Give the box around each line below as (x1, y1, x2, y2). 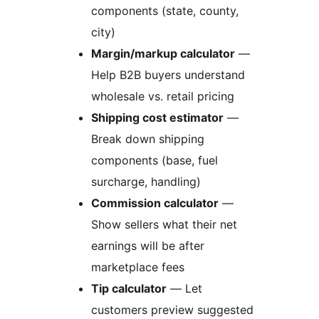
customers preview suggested (91, 303, 253, 318)
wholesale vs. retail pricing (91, 89, 234, 104)
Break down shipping (91, 132, 204, 147)
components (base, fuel (91, 153, 218, 168)
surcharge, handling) (91, 174, 201, 189)
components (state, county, (91, 4, 239, 19)
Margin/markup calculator (91, 46, 235, 61)
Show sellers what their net (91, 217, 237, 232)
